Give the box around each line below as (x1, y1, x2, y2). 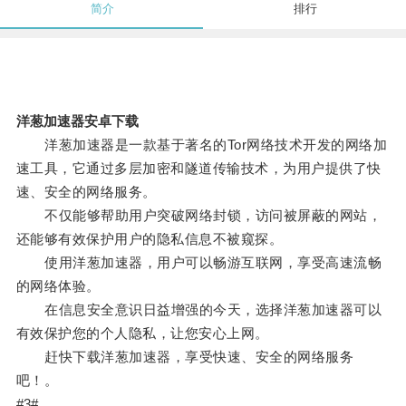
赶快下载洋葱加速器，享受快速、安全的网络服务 (15, 349, 354, 365)
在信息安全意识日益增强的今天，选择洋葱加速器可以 (15, 302, 382, 318)
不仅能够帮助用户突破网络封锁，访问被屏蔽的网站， (15, 208, 382, 224)
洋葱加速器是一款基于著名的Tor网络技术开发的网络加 (15, 137, 388, 153)
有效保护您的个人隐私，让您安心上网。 (15, 325, 269, 342)
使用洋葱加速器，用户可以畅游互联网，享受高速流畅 (15, 255, 382, 271)
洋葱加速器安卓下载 (15, 113, 139, 130)
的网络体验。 (15, 278, 101, 295)
